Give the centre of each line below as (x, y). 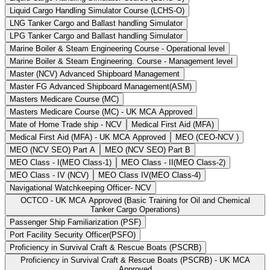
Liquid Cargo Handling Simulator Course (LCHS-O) (97, 11)
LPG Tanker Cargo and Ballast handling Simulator (96, 36)
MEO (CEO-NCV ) (207, 137)
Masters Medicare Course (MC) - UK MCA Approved (101, 112)
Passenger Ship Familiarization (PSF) (75, 222)
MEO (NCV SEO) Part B (148, 150)
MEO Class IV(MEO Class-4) (149, 175)
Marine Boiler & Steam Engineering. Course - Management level (121, 61)
